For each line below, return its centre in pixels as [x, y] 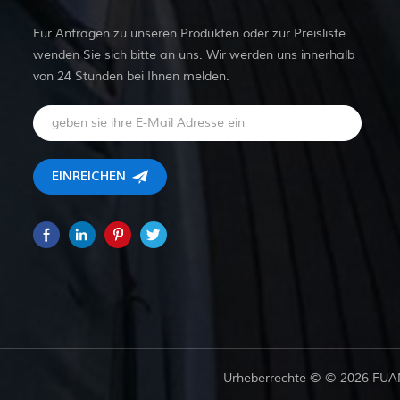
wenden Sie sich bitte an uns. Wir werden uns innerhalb [194, 54]
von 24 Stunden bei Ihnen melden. [131, 76]
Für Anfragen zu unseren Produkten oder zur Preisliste [189, 33]
